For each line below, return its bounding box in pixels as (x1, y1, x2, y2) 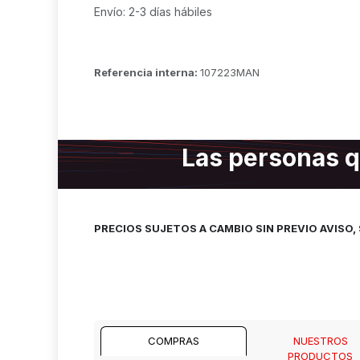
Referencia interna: (94, 66, 200, 79)
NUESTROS (292, 334, 348, 347)
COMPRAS (148, 334, 200, 347)
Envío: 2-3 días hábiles (94, 5, 212, 18)
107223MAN (200, 66, 260, 79)
